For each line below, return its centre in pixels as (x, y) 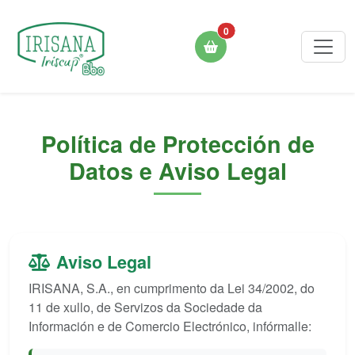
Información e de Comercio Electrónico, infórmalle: (170, 326)
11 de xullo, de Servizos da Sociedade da (145, 307)
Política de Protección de (177, 144)
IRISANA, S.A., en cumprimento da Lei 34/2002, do (172, 288)
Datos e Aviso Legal (177, 171)
